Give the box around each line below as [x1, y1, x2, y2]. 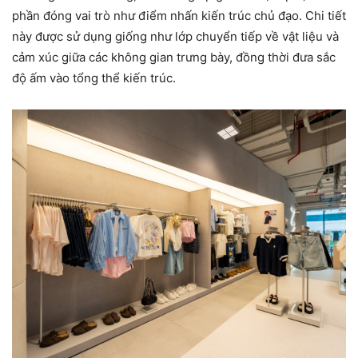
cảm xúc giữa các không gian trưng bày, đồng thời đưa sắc [12, 50, 336, 66]
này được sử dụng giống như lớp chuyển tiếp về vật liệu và [12, 29, 339, 45]
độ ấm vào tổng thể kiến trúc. [12, 70, 176, 86]
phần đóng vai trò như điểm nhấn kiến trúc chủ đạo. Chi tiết [12, 8, 346, 24]
